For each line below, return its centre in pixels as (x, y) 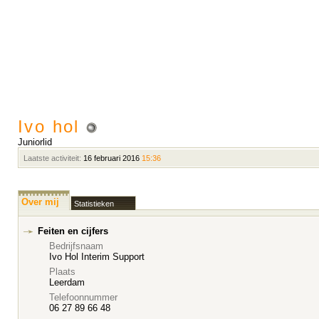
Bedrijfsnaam (76, 246)
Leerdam (67, 282)
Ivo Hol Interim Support (97, 257)
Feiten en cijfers (73, 231)
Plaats (62, 272)
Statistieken (94, 204)
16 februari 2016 (111, 158)
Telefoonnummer (83, 297)
